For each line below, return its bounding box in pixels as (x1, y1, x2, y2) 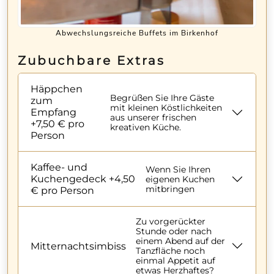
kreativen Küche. (109, 121, 181, 133)
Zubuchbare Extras (18, 53, 165, 68)
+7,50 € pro (31, 118, 84, 130)
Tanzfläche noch (136, 245, 205, 257)
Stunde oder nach (136, 226, 212, 237)
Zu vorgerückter (136, 216, 206, 228)
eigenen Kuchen (145, 173, 215, 185)
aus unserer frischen (109, 111, 196, 123)
